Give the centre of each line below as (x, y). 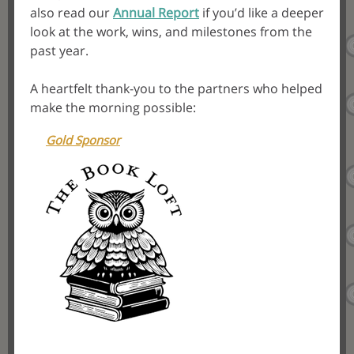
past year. (59, 51)
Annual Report (156, 13)
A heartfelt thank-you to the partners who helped (176, 88)
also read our (72, 13)
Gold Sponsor (83, 140)
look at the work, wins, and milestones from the (171, 32)
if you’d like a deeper (262, 13)
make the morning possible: (113, 107)
